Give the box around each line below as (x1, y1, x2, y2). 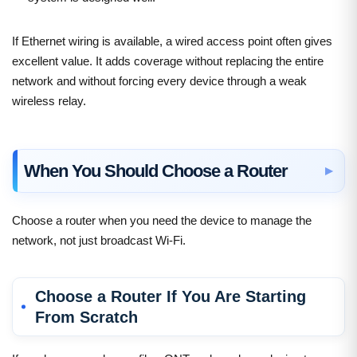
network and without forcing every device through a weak (12, 73, 307, 88)
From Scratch (35, 308, 138, 326)
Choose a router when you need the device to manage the (12, 213, 312, 227)
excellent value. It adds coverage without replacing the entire (12, 53, 324, 68)
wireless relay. (12, 93, 86, 108)
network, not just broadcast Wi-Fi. (12, 233, 186, 247)
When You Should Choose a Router (24, 160, 288, 181)
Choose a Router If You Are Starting (35, 287, 306, 305)
